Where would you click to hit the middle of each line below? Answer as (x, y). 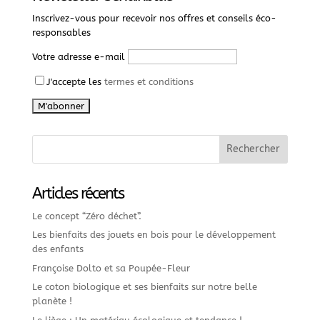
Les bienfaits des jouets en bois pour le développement (154, 235)
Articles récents (77, 193)
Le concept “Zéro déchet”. (86, 216)
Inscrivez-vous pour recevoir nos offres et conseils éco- (154, 18)
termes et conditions (149, 81)
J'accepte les (75, 81)
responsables (61, 32)
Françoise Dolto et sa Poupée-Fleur (111, 268)
